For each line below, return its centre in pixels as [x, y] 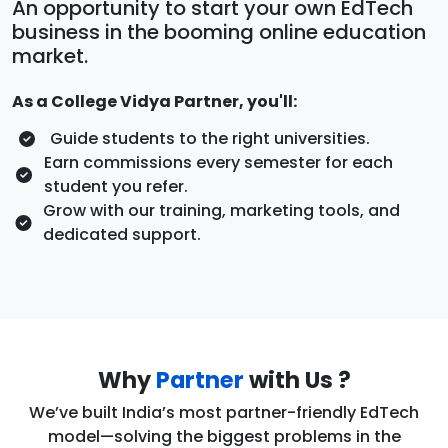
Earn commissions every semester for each [218, 162]
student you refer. [115, 186]
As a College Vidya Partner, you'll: [154, 101]
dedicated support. [121, 234]
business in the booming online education [219, 31]
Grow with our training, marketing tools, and [221, 210]
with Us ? [297, 379]
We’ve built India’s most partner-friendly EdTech [224, 412]
